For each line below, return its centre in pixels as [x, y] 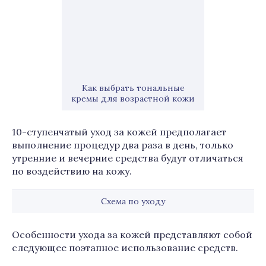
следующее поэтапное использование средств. [125, 248]
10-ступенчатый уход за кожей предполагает [119, 132]
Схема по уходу [133, 201]
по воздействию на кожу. [72, 171]
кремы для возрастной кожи [133, 99]
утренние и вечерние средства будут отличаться [128, 158]
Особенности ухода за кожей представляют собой [132, 235]
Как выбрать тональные [133, 88]
